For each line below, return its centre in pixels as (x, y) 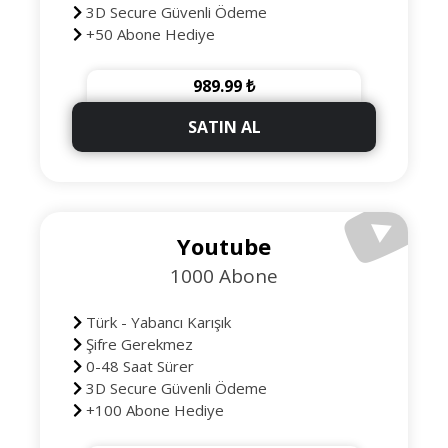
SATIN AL (224, 127)
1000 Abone (224, 276)
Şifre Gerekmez (137, 344)
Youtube (224, 246)
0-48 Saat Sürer (137, 366)
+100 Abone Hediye (152, 410)
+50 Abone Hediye (148, 34)
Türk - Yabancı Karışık (156, 322)
